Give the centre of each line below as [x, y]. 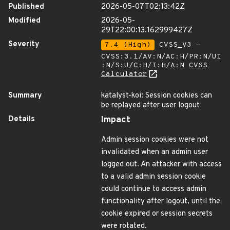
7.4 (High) [128, 45]
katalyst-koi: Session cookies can [157, 96]
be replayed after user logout [150, 106]
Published [26, 7]
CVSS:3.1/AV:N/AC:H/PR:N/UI [161, 57]
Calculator [124, 74]
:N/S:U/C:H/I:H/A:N [145, 65]
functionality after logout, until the [161, 202]
